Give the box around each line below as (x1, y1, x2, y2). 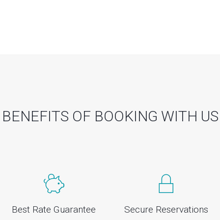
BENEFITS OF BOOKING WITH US (1, 108, 219, 125)
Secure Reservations (124, 204, 208, 216)
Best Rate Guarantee (12, 204, 96, 216)
